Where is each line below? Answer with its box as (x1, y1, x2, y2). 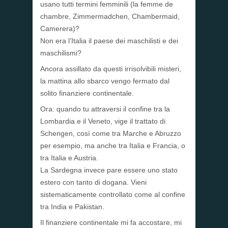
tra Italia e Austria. (40, 154, 98, 162)
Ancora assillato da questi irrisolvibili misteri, (40, 65, 181, 73)
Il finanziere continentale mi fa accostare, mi (40, 218, 182, 227)
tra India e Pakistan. (40, 203, 104, 211)
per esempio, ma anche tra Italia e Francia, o (40, 141, 185, 150)
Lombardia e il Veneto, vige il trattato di (40, 117, 165, 126)
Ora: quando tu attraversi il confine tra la (40, 105, 170, 113)
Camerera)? (40, 24, 79, 33)
